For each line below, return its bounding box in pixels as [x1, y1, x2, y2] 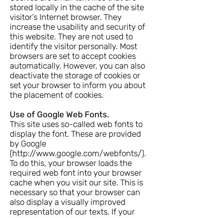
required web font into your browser [10, 168, 142, 178]
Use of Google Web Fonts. [10, 109, 109, 119]
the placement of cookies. [10, 90, 104, 100]
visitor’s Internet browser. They [10, 12, 122, 22]
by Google [10, 139, 46, 148]
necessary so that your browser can [10, 187, 140, 197]
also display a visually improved [10, 197, 126, 207]
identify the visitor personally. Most [10, 41, 137, 51]
